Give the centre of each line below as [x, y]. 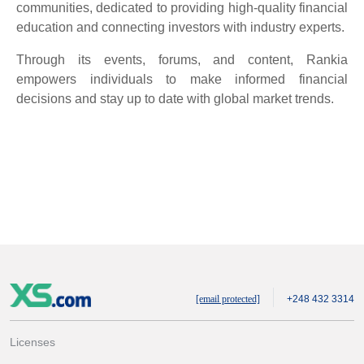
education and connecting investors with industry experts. [180, 27]
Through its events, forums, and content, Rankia [182, 59]
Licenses [32, 342]
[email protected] [227, 299]
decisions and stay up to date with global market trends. [175, 98]
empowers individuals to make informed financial [182, 79]
